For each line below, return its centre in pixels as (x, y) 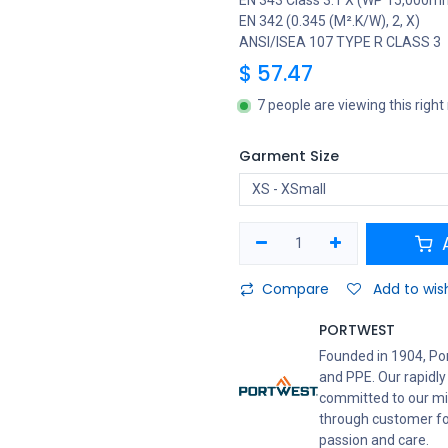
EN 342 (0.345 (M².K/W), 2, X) (329, 21)
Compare (295, 289)
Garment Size (289, 156)
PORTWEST (357, 330)
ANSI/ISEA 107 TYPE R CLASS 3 (340, 42)
